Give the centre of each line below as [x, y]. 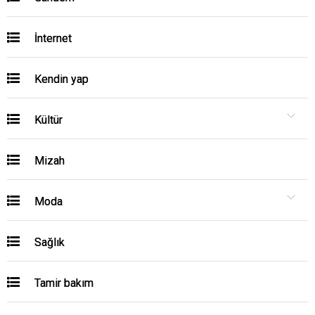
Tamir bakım [63, 283]
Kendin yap [60, 79]
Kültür [47, 120]
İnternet [52, 38]
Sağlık [48, 242]
